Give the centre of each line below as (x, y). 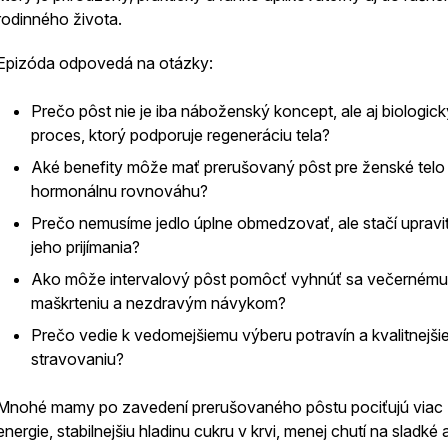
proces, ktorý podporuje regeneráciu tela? (180, 135)
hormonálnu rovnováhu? (119, 191)
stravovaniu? (77, 359)
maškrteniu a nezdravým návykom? (158, 303)
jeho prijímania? (85, 247)
